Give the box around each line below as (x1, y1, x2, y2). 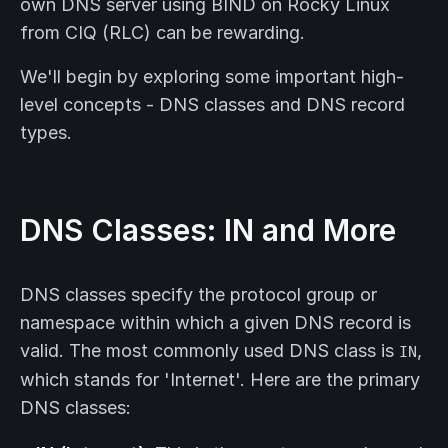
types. (20, 122, 72, 144)
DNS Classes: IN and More (20, 212, 396, 249)
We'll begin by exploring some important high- (20, 66, 404, 88)
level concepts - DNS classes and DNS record (20, 94, 405, 116)
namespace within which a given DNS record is (20, 312, 411, 334)
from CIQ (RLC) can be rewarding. (20, 22, 305, 44)
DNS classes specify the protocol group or (20, 284, 377, 306)
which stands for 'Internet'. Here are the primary (20, 369, 420, 391)
